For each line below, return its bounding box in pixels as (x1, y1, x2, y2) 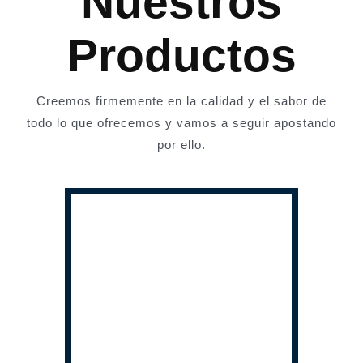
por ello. (157, 138, 206, 152)
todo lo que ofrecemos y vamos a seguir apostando (27, 116, 336, 130)
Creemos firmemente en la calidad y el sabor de (36, 94, 327, 109)
